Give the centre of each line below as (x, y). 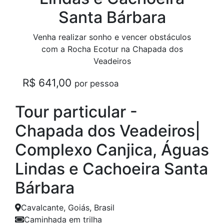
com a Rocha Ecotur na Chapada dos (112, 49)
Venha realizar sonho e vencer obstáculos (112, 37)
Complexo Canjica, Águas (112, 149)
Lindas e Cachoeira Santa (111, 168)
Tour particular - (76, 111)
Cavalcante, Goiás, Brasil (68, 207)
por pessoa (96, 83)
